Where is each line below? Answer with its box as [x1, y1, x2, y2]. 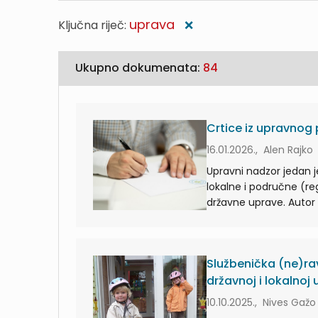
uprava [129, 16, 175, 33]
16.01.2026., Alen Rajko [207, 143, 313, 157]
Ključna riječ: [58, 17, 129, 33]
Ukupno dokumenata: [75, 60, 203, 76]
